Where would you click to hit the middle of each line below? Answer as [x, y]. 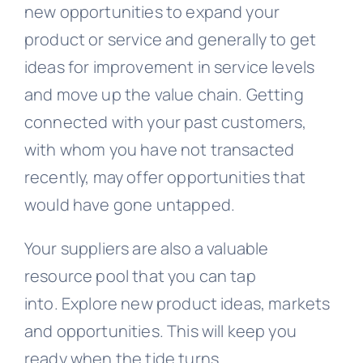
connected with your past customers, [165, 122]
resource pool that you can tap [140, 275]
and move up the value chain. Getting [164, 94]
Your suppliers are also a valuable [146, 248]
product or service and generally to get [170, 39]
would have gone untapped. [129, 204]
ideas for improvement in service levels [169, 66]
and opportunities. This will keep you [160, 331]
